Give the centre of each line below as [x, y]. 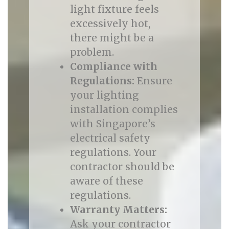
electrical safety [110, 138]
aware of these [106, 181]
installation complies [124, 109]
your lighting [104, 95]
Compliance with [113, 66]
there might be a [112, 38]
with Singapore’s [112, 124]
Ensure [153, 81]
